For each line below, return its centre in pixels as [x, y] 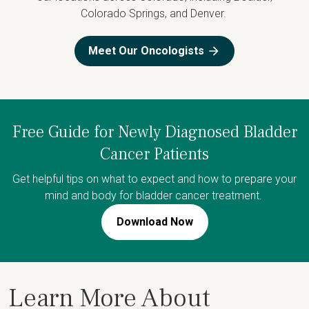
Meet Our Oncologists [146, 51]
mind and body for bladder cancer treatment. [154, 196]
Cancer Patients [154, 154]
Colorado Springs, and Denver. [154, 13]
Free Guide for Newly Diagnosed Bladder [154, 132]
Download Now [154, 222]
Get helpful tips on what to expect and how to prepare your [154, 179]
